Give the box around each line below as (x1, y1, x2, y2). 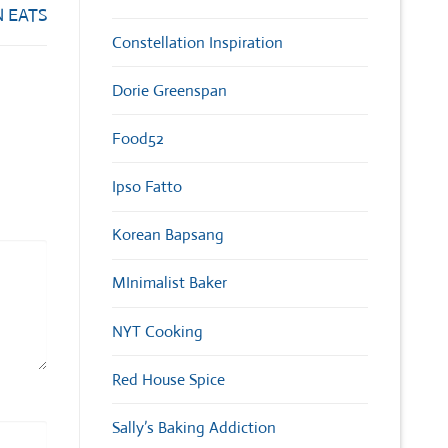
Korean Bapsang (112, 224, 224, 246)
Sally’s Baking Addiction (112, 417, 276, 439)
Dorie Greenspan (112, 79, 227, 101)
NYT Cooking (112, 320, 203, 342)
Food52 (112, 128, 164, 150)
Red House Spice (112, 368, 225, 390)
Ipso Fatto (112, 176, 182, 198)
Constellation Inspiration (112, 31, 283, 53)
